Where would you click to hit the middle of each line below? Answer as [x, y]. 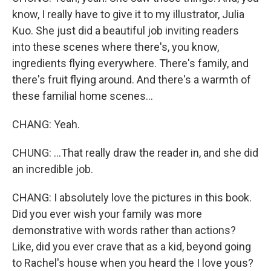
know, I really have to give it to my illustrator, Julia [128, 14]
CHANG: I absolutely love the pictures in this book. [132, 198]
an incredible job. [53, 169]
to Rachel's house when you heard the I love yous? [133, 263]
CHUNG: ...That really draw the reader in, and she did [135, 153]
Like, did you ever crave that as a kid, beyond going [132, 247]
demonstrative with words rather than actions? [124, 230]
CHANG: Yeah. [46, 124]
